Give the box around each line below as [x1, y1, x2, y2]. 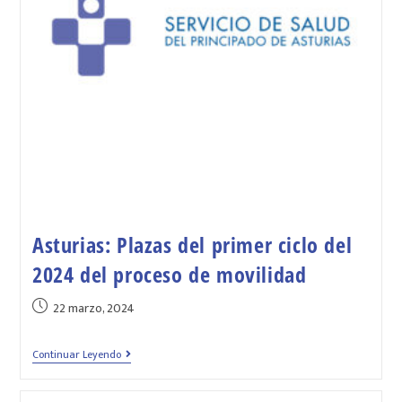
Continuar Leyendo [31, 345, 121, 364]
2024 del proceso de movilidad [31, 259, 307, 290]
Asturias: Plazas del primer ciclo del [31, 230, 353, 260]
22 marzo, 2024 [52, 298, 135, 319]
